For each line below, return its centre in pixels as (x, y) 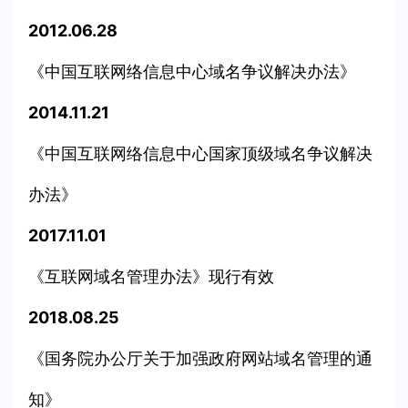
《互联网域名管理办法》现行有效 (152, 277)
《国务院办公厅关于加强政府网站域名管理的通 (201, 359)
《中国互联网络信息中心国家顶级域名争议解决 (201, 154)
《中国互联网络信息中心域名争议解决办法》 (193, 72)
